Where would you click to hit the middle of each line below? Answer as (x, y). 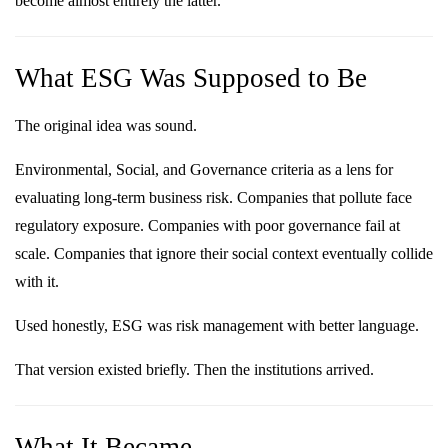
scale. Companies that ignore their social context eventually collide (224, 254)
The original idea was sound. (106, 126)
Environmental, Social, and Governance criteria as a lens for (204, 170)
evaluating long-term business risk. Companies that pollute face (213, 198)
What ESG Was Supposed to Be (191, 77)
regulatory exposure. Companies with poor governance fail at (207, 226)
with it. (37, 282)
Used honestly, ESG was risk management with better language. (217, 326)
